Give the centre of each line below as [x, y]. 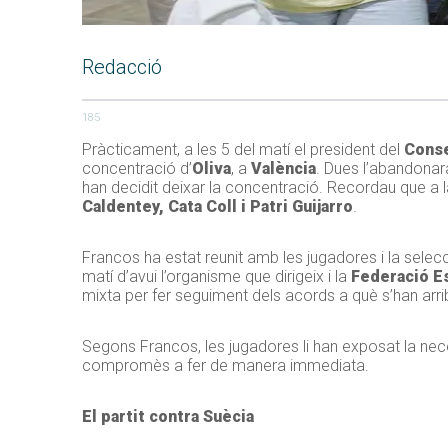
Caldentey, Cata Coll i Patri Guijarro [217, 207]
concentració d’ [137, 169]
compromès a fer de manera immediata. [225, 366]
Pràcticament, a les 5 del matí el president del [243, 150]
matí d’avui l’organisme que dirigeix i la [216, 277]
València [283, 169]
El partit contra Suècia [168, 417]
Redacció [122, 67]
